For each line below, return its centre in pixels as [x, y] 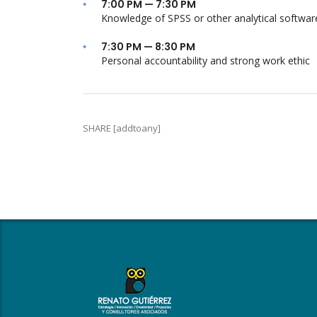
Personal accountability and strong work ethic [206, 60]
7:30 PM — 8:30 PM [148, 47]
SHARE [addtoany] [122, 128]
